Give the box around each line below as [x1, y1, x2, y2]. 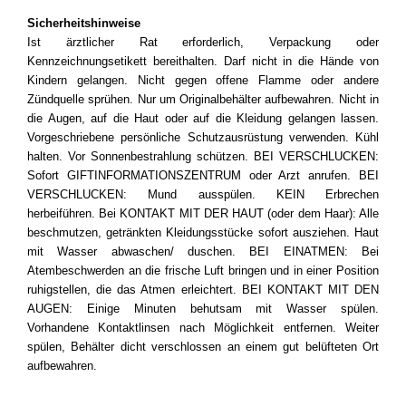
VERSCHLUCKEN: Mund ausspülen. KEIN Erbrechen [27, 188, 379, 202]
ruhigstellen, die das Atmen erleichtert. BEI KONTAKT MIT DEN [27, 283, 379, 297]
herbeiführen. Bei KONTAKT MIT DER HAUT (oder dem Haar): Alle [27, 207, 379, 221]
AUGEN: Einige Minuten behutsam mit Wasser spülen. [27, 302, 379, 316]
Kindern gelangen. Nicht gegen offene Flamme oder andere [27, 73, 379, 88]
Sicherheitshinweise [27, 16, 140, 31]
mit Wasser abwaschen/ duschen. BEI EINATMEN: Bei [27, 245, 379, 259]
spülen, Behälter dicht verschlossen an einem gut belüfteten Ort [27, 340, 379, 354]
